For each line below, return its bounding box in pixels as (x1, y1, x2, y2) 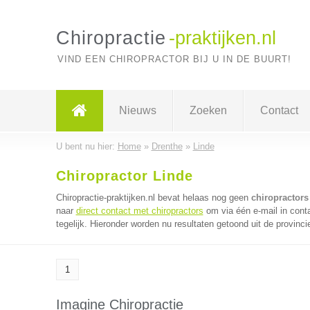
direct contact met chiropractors (75, 206, 203, 216)
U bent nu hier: (55, 141, 118, 152)
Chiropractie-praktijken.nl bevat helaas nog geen (55, 192, 251, 203)
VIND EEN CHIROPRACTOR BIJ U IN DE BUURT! (57, 54, 291, 64)
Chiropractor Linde (55, 168, 193, 183)
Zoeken (189, 104, 227, 116)
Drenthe (151, 141, 183, 152)
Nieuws (118, 104, 156, 116)
